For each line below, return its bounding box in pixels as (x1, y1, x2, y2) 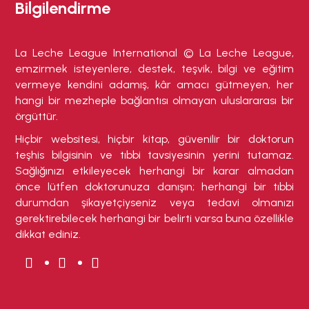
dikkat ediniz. (15, 228, 81, 241)
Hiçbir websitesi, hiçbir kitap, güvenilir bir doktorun (15, 132, 294, 146)
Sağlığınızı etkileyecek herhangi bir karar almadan (15, 164, 294, 178)
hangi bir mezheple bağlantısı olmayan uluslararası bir (15, 94, 294, 108)
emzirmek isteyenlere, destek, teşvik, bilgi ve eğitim (15, 62, 294, 76)
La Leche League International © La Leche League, (15, 46, 294, 60)
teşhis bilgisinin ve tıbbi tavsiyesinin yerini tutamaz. (15, 148, 294, 162)
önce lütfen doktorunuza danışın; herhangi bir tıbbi (15, 180, 294, 194)
